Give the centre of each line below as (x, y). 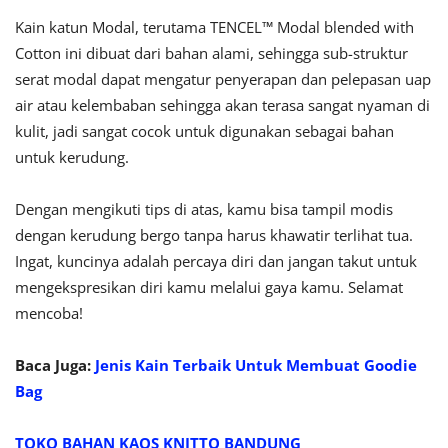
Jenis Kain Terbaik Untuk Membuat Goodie (256, 365)
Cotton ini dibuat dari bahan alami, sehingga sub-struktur (211, 53)
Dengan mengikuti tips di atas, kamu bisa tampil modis (204, 209)
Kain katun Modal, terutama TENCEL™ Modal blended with (214, 27)
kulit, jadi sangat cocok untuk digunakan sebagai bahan (204, 131)
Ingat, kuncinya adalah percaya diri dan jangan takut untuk (216, 261)
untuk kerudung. (72, 157)
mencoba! (49, 313)
